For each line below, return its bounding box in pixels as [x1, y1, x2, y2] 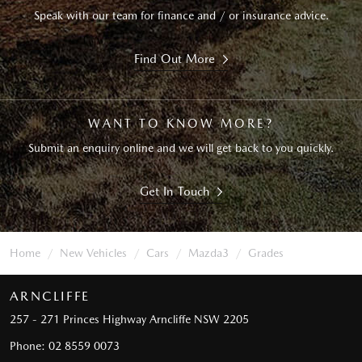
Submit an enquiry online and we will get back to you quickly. [28, 141, 334, 155]
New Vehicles [60, 246, 127, 260]
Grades [248, 246, 284, 260]
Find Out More [133, 52, 216, 67]
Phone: [10, 339, 48, 353]
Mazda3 [188, 246, 229, 260]
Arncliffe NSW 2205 [149, 313, 249, 326]
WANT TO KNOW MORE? [88, 116, 274, 132]
